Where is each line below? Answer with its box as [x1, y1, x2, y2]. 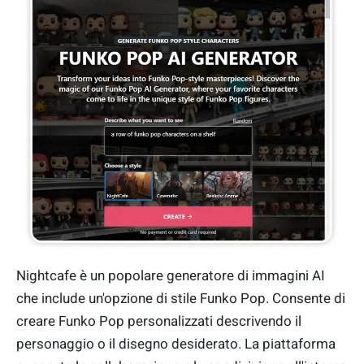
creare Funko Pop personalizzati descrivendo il [16, 313, 301, 330]
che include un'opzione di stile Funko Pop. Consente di [16, 290, 345, 307]
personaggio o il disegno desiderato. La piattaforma [16, 336, 336, 353]
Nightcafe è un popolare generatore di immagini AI [16, 267, 325, 284]
